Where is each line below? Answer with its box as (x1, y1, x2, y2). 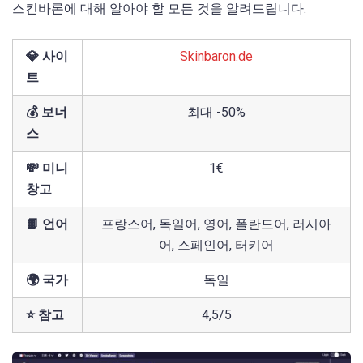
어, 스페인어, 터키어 (159, 237, 274, 254)
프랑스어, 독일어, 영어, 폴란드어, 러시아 (101, 216, 331, 233)
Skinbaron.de (180, 49, 253, 65)
